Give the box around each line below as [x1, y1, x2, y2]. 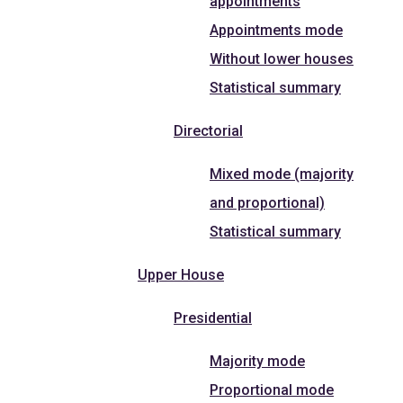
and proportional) [210, 193, 325, 211]
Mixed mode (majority [210, 165, 354, 183]
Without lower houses [210, 49, 354, 67]
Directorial [174, 121, 243, 139]
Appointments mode [210, 21, 343, 39]
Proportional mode [210, 381, 334, 399]
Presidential [174, 309, 252, 327]
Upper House [138, 265, 224, 283]
